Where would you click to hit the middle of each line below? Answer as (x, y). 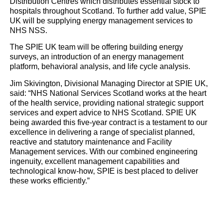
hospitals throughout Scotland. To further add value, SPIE (108, 11)
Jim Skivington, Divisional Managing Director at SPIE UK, (109, 83)
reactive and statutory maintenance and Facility (91, 142)
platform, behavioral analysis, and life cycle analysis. (100, 67)
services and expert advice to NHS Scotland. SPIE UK (103, 112)
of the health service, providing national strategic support (107, 103)
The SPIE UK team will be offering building (84, 47)
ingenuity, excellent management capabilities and (95, 161)
